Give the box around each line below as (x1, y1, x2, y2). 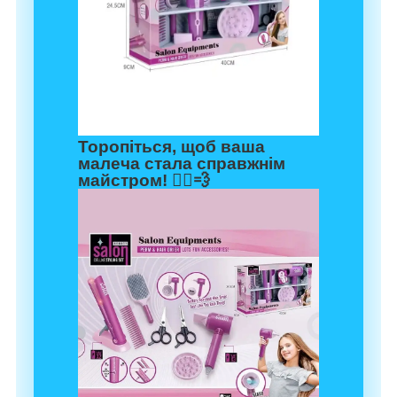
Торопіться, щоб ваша (78, 137, 265, 157)
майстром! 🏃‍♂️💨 (78, 171, 210, 191)
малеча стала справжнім (78, 154, 285, 174)
